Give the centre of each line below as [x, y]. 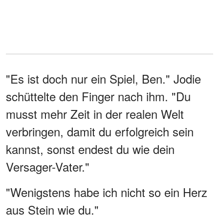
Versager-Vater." [48, 166]
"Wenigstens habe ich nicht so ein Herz [107, 192]
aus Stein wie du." [52, 209]
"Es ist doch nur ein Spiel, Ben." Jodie [103, 78]
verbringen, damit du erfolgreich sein [100, 131]
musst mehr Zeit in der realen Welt [95, 113]
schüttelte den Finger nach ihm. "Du [98, 96]
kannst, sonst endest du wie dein [90, 149]
